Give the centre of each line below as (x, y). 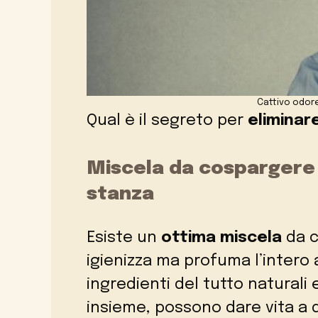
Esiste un (122, 238)
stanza (120, 194)
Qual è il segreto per (167, 121)
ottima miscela (219, 238)
